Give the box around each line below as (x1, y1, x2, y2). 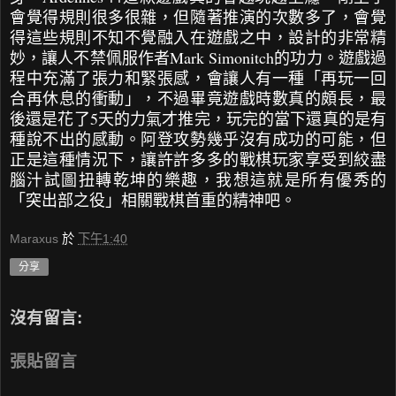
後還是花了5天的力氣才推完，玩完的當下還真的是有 (10, 107, 386, 129)
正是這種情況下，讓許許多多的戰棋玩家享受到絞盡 (10, 148, 386, 170)
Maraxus (10, 232, 58, 247)
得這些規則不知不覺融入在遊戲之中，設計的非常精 (10, 26, 386, 48)
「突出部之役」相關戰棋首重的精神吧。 (10, 188, 296, 210)
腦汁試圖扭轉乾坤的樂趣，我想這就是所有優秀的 (10, 168, 386, 190)
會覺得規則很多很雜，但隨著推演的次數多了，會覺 (10, 5, 386, 27)
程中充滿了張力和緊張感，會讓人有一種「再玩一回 (10, 66, 386, 88)
